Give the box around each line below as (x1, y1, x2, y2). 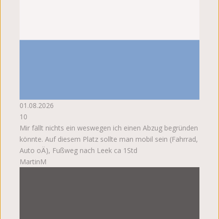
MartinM (20, 157, 46, 167)
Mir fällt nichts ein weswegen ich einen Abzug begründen (20, 123, 198, 133)
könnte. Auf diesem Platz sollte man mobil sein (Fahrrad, (20, 134, 198, 144)
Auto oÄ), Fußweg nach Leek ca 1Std (20, 146, 137, 155)
